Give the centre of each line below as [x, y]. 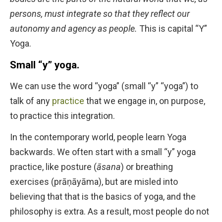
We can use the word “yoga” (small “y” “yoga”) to [104, 86]
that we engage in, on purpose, [145, 101]
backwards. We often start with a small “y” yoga [103, 152]
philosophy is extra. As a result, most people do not [110, 212]
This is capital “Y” [172, 29]
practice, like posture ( [53, 167]
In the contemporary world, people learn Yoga [98, 137]
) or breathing [147, 167]
